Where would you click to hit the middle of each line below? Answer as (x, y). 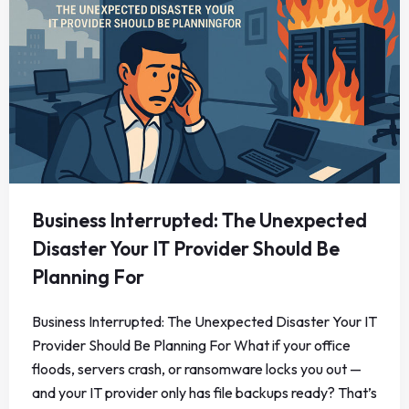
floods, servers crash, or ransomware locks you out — (197, 369)
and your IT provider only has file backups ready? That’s (204, 393)
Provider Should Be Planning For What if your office (191, 346)
